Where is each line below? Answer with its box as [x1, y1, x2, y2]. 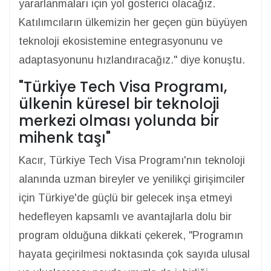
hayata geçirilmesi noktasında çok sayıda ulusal [19, 248, 250, 260]
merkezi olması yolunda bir [19, 111, 219, 131]
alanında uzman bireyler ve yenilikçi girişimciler [19, 173, 245, 185]
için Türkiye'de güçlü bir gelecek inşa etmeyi [19, 192, 232, 204]
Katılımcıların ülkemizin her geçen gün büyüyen [19, 16, 247, 28]
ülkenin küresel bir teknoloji [19, 94, 219, 114]
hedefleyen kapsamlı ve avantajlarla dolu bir [19, 211, 232, 223]
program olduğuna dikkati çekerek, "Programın [19, 229, 243, 241]
